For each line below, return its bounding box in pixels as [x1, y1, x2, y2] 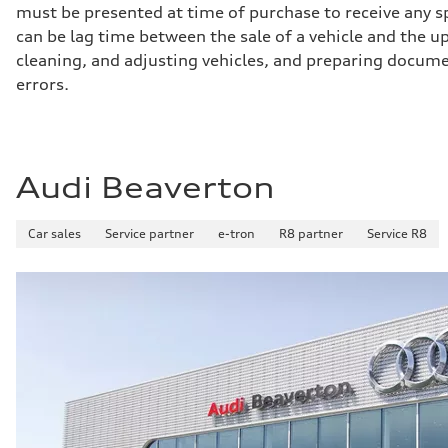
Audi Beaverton [16, 170, 275, 205]
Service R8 [367, 225, 427, 241]
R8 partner [279, 225, 343, 241]
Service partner [105, 225, 194, 241]
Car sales [28, 225, 81, 241]
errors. [16, 73, 69, 94]
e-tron [218, 225, 255, 241]
